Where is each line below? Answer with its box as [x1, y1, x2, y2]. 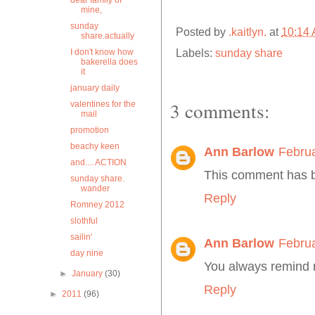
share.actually [80, 31, 134, 41]
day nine [70, 248, 103, 258]
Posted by [176, 25, 229, 39]
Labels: [176, 46, 215, 60]
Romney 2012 [70, 200, 124, 210]
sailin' [70, 232, 92, 242]
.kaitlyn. [229, 25, 269, 39]
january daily [70, 83, 120, 93]
